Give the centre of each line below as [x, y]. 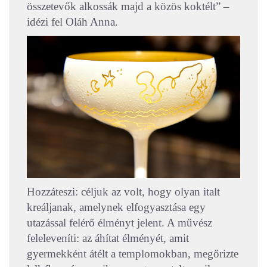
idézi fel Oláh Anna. [72, 21]
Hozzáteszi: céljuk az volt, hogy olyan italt [123, 191]
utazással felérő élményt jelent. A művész [119, 222]
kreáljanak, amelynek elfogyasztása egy [116, 207]
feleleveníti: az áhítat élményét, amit [108, 238]
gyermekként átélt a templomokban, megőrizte [133, 253]
